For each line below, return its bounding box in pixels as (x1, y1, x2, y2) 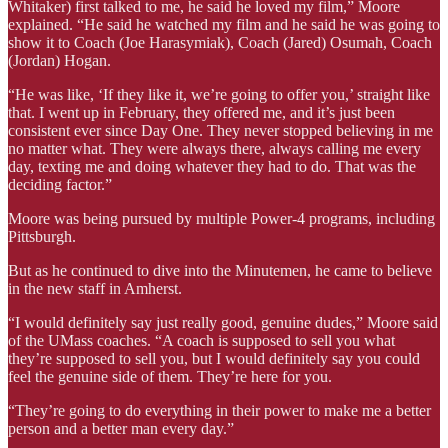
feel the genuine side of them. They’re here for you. (8, 367, 332, 385)
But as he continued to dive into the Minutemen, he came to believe (8, 261, 432, 279)
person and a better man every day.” (8, 419, 234, 437)
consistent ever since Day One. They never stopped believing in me (8, 121, 433, 139)
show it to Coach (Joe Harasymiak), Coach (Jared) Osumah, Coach (8, 33, 432, 51)
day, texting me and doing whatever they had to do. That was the (8, 157, 416, 175)
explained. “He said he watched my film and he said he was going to (8, 15, 440, 33)
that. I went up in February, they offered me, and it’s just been (8, 103, 395, 121)
